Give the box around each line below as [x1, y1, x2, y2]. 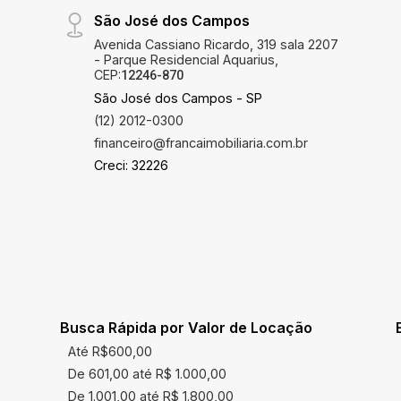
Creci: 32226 [93, 158, 168, 173]
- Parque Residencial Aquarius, [93, 52, 278, 67]
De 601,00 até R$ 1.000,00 [68, 366, 227, 381]
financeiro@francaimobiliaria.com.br [93, 135, 308, 150]
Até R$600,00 [68, 344, 153, 359]
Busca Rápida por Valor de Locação [59, 319, 312, 337]
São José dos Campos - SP [93, 90, 262, 106]
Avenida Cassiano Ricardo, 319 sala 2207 [93, 37, 338, 52]
